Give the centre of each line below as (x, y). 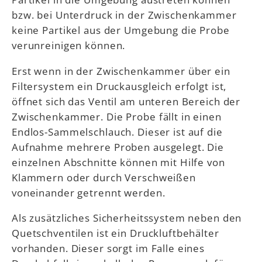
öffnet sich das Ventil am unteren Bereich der (126, 101)
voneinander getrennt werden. (89, 192)
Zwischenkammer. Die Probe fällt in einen (117, 116)
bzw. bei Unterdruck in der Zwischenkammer (124, 15)
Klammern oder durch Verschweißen (104, 177)
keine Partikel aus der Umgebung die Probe (121, 30)
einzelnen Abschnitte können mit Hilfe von (118, 162)
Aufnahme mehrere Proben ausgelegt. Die (118, 146)
